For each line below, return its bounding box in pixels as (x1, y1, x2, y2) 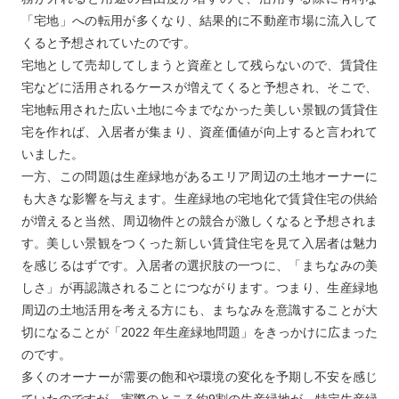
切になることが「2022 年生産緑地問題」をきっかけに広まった (20, 325, 379, 340)
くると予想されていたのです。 (20, 36, 196, 51)
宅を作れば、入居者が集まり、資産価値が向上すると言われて (20, 125, 379, 140)
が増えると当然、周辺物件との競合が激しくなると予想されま (20, 214, 379, 229)
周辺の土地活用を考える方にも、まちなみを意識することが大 (20, 303, 379, 318)
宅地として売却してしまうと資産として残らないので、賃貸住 (20, 58, 379, 73)
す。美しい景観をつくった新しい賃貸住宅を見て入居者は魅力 (20, 236, 379, 251)
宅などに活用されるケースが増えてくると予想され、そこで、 (20, 80, 379, 95)
